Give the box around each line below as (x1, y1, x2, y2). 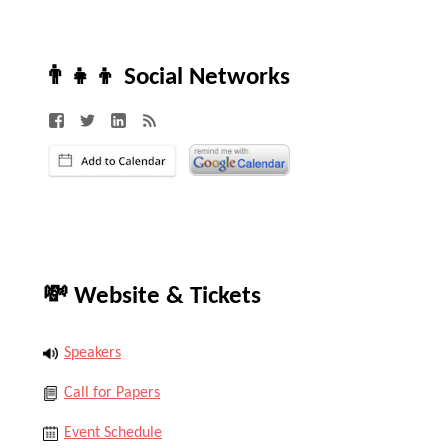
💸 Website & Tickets (43, 284, 261, 309)
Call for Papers (64, 385, 160, 401)
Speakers (64, 345, 121, 361)
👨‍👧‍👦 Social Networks (43, 65, 290, 90)
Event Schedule (64, 425, 162, 441)
